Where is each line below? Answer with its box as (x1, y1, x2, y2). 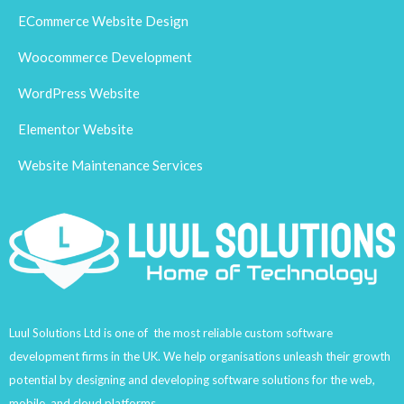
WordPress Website (18, 85, 140, 101)
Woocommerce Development (18, 49, 192, 65)
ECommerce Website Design (18, 13, 188, 29)
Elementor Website (18, 121, 133, 137)
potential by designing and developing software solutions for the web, (9, 372, 375, 388)
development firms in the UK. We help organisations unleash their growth (9, 349, 390, 364)
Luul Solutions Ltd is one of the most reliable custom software (9, 326, 333, 341)
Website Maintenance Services (18, 157, 203, 173)
